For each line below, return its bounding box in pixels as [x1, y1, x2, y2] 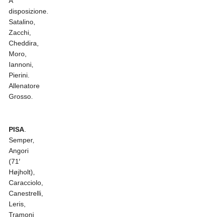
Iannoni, [8, 61, 33, 69]
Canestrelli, [8, 189, 43, 198]
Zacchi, [8, 29, 31, 37]
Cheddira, [8, 39, 39, 47]
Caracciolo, [8, 179, 43, 187]
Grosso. [8, 93, 33, 101]
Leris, [8, 200, 26, 208]
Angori [8, 147, 29, 155]
